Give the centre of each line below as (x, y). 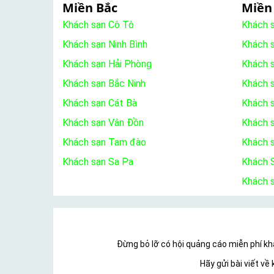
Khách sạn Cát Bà (100, 103)
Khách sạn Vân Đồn (103, 123)
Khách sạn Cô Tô (98, 25)
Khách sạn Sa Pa (98, 162)
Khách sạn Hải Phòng (107, 64)
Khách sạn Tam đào (104, 143)
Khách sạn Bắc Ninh (104, 84)
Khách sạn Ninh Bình (105, 45)
